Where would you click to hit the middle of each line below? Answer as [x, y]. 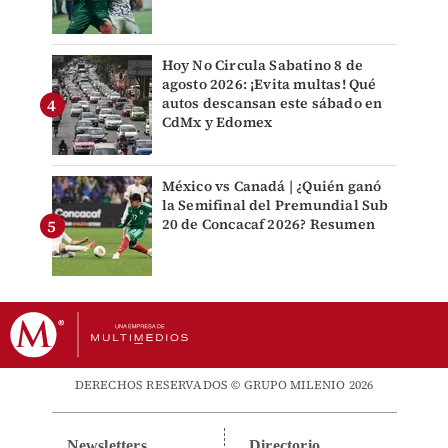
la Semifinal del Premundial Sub [275, 204]
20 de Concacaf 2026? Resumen [268, 223]
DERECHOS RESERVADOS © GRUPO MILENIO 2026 [224, 384]
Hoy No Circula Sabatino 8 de [262, 64]
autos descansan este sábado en [272, 102]
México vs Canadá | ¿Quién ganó [271, 185]
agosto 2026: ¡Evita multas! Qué [269, 83]
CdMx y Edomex [217, 121]
